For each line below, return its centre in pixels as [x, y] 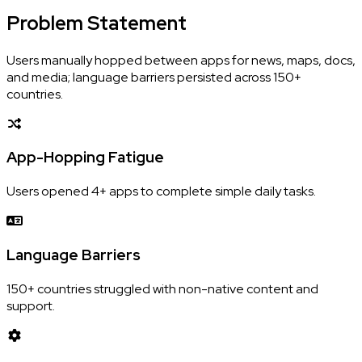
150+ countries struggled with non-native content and [162, 288]
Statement [137, 23]
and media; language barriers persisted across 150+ [154, 77]
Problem [45, 23]
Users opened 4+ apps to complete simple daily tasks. [161, 192]
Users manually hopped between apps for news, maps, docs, [181, 60]
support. [31, 305]
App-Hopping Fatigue [85, 158]
